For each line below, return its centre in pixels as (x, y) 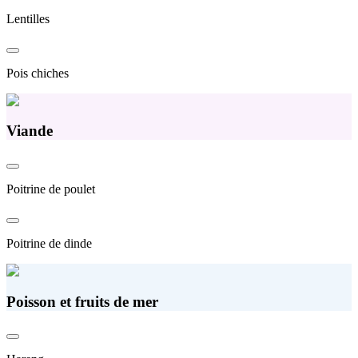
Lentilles (28, 18)
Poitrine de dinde (49, 244)
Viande (30, 131)
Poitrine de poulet (51, 189)
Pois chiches (38, 73)
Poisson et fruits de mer (82, 301)
